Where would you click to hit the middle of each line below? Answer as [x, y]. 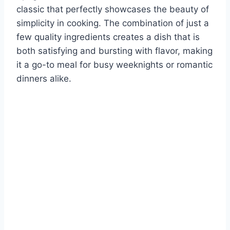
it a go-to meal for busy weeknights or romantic [114, 64]
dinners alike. [44, 78]
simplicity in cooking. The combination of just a [113, 23]
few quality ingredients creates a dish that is [108, 37]
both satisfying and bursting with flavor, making [114, 51]
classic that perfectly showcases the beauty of [113, 9]
